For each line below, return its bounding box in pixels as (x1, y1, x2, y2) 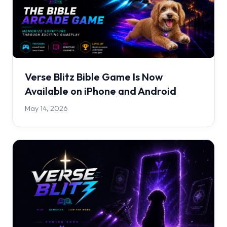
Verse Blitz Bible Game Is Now (25, 70, 163, 84)
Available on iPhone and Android (25, 85, 176, 98)
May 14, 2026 (25, 104, 68, 113)
